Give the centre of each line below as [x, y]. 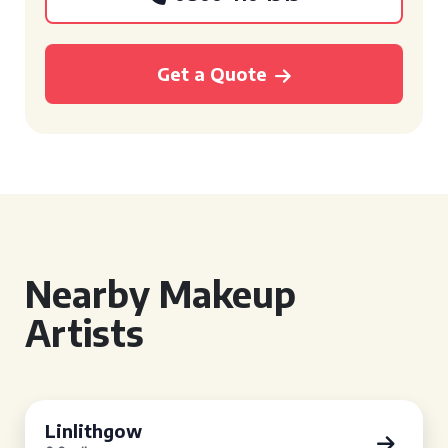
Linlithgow [93, 430]
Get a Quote [212, 73]
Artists [84, 332]
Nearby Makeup [160, 293]
